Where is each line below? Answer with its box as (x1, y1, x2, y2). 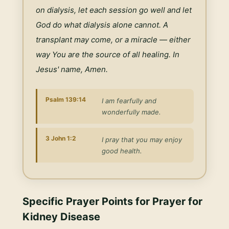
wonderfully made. (101, 107, 161, 116)
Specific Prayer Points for (22, 195, 152, 208)
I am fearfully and (101, 96, 156, 105)
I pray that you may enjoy (101, 135, 182, 144)
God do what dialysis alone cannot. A (35, 19, 168, 30)
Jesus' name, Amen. (35, 64, 108, 74)
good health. (101, 146, 142, 155)
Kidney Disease (22, 211, 100, 223)
